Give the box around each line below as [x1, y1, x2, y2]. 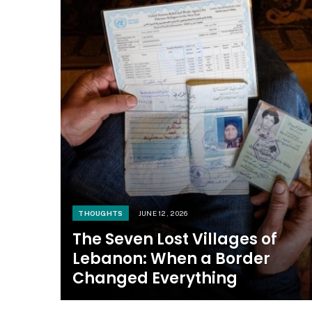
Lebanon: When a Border [72, 247, 271, 270]
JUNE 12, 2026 [138, 208, 188, 217]
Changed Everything [72, 267, 238, 289]
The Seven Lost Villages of [72, 228, 278, 250]
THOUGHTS [78, 208, 123, 217]
